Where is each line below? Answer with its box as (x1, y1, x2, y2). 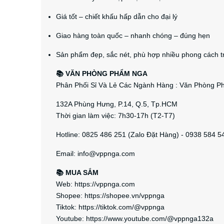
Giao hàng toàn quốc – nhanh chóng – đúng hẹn (56, 31, 210, 39)
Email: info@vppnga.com (56, 149, 135, 157)
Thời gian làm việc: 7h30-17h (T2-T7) (56, 111, 175, 119)
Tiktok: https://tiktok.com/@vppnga (56, 203, 164, 211)
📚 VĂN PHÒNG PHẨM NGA (56, 69, 147, 77)
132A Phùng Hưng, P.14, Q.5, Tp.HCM (56, 100, 177, 108)
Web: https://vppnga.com (56, 180, 135, 188)
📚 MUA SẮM (56, 168, 98, 176)
